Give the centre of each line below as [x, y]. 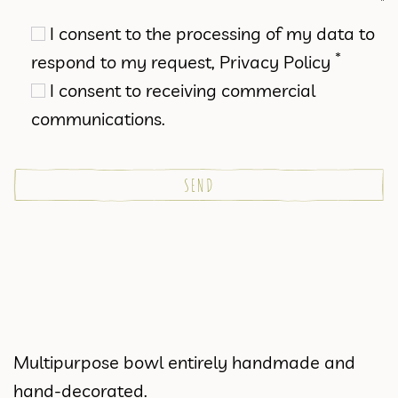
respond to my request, [125, 62]
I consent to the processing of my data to [212, 34]
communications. [98, 119]
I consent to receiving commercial [183, 91]
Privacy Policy [275, 62]
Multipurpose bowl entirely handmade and [184, 362]
